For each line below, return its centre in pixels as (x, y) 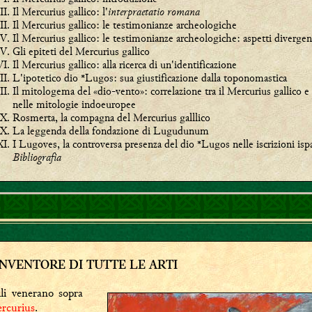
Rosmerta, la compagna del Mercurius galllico (111, 117)
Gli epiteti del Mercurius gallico (81, 51)
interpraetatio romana (154, 11)
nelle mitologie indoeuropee (74, 104)
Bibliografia (37, 157)
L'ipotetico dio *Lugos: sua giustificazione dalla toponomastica (149, 78)
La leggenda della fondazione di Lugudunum (110, 131)
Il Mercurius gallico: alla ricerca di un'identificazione (124, 64)
